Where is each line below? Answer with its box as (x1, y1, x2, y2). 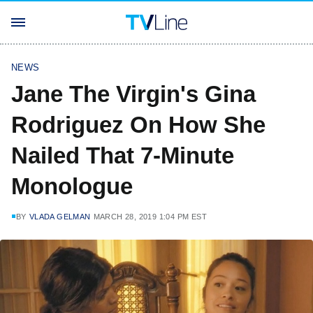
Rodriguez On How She (11, 112, 265, 138)
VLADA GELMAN (29, 212, 91, 221)
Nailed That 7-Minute (11, 143, 234, 168)
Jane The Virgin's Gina (11, 81, 256, 107)
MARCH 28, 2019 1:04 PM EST (93, 212, 208, 221)
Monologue (11, 173, 133, 199)
